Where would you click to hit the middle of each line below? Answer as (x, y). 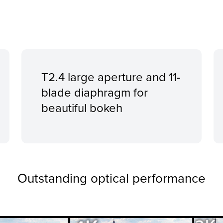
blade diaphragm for (94, 92)
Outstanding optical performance (111, 178)
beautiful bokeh (82, 108)
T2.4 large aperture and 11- (111, 77)
